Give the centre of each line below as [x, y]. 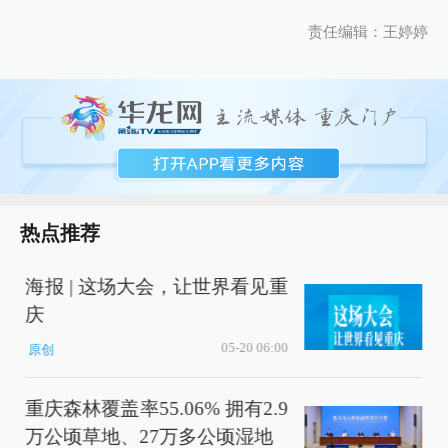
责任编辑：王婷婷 [367, 31]
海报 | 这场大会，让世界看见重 [156, 286]
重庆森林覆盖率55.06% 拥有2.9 [156, 408]
